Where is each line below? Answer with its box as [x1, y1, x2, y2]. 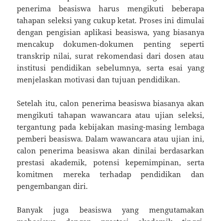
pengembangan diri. [17, 181, 88, 191]
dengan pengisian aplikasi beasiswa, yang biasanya [17, 27, 204, 37]
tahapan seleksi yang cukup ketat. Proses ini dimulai [17, 15, 204, 25]
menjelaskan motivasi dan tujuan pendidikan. [17, 74, 181, 84]
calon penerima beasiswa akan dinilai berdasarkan [17, 145, 204, 155]
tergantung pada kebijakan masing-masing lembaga [17, 121, 204, 132]
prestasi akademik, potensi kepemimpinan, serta [17, 157, 204, 167]
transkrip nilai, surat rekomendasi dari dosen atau [17, 50, 204, 61]
